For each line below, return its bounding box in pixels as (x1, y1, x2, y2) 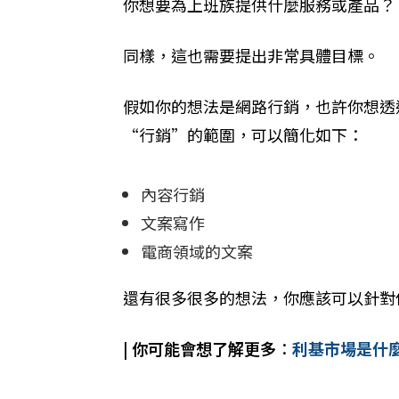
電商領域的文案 (141, 239, 253, 263)
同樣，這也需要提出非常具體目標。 (123, 43, 379, 67)
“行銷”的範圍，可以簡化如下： (123, 122, 363, 146)
